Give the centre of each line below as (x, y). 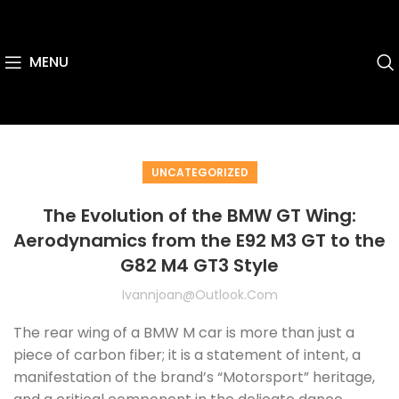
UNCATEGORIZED (199, 172)
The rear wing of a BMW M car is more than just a (184, 333)
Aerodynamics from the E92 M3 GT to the (199, 240)
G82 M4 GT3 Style (199, 265)
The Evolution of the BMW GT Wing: (199, 216)
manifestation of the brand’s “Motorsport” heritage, (194, 377)
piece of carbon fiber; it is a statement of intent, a (187, 355)
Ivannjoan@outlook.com (199, 295)
